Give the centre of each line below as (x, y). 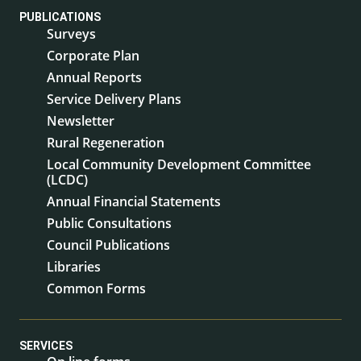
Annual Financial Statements (134, 201)
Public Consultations (109, 223)
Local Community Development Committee (179, 164)
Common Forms (96, 288)
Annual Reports (94, 77)
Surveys (71, 33)
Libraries (74, 266)
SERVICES (46, 345)
